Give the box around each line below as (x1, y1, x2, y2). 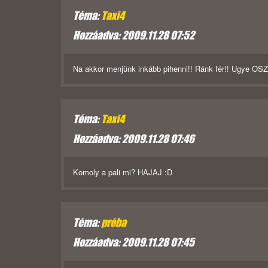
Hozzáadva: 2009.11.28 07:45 (73, 236, 194, 249)
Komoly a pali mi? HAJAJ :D (73, 166, 172, 178)
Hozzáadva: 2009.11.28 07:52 (73, 29, 194, 42)
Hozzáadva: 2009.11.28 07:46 (73, 132, 194, 146)
